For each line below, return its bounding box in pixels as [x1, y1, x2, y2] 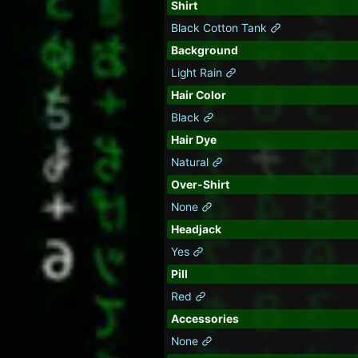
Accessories [170, 312, 239, 326]
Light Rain [170, 66, 225, 80]
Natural [170, 156, 212, 169]
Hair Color [170, 89, 226, 102]
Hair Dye [170, 133, 217, 147]
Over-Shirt [170, 178, 229, 192]
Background [170, 44, 238, 58]
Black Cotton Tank [170, 22, 270, 35]
